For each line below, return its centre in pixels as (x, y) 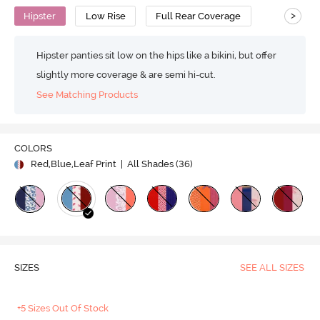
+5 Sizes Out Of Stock (63, 309)
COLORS (33, 149)
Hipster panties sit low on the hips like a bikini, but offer (157, 55)
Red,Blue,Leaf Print (73, 164)
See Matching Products (87, 95)
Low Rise (105, 16)
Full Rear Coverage (199, 16)
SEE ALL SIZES (272, 268)
